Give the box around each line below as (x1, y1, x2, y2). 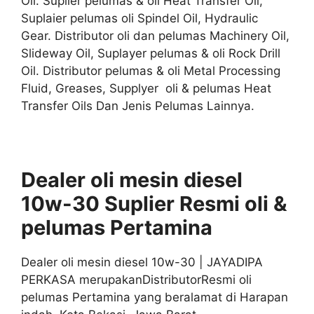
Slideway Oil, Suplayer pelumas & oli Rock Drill (21, 46, 280, 60)
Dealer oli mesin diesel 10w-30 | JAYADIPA (21, 255, 263, 269)
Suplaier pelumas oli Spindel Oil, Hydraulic (21, 11, 258, 25)
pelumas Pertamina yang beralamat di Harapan (21, 290, 288, 304)
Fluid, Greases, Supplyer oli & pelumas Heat (21, 81, 271, 95)
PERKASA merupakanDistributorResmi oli (21, 273, 252, 287)
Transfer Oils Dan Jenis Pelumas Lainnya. (21, 99, 254, 113)
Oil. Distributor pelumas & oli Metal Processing (21, 64, 280, 78)
